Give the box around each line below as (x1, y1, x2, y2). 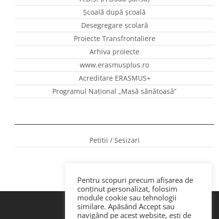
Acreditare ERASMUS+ (78, 73, 151, 83)
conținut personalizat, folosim (77, 184, 177, 194)
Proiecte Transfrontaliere (73, 34, 155, 44)
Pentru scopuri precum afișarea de (77, 175, 193, 185)
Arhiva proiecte (89, 47, 139, 57)
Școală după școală (83, 7, 146, 17)
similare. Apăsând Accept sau (77, 201, 175, 211)
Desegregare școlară (81, 21, 148, 30)
